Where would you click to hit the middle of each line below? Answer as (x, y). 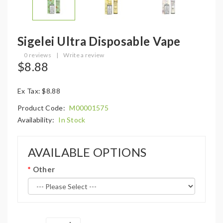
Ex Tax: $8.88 (39, 91)
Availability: (37, 120)
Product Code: (42, 108)
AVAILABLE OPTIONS (87, 152)
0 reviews (38, 55)
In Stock (72, 120)
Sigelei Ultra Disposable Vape (99, 41)
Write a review (84, 55)
